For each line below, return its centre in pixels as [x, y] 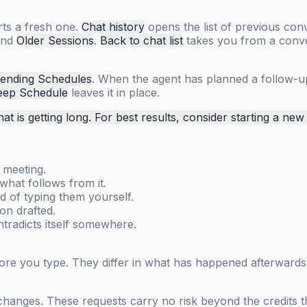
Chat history [113, 27]
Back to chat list [142, 41]
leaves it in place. [114, 93]
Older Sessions [55, 41]
